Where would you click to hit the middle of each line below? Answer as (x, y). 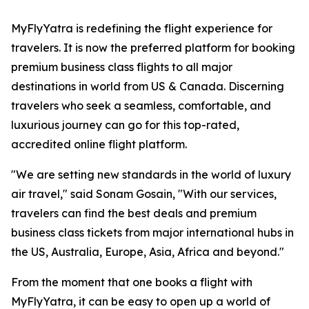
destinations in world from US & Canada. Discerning (148, 87)
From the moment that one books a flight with (132, 282)
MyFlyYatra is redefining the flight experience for (142, 29)
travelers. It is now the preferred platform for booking (153, 48)
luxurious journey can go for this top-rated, (125, 125)
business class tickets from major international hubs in (152, 233)
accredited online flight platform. (99, 144)
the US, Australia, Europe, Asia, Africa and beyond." (148, 252)
